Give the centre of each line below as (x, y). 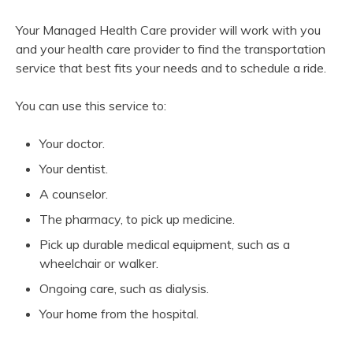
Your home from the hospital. (119, 314)
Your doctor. (72, 144)
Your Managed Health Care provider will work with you (168, 30)
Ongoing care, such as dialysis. (124, 289)
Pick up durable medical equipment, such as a (165, 245)
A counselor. (74, 194)
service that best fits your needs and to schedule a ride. (171, 68)
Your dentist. (74, 169)
